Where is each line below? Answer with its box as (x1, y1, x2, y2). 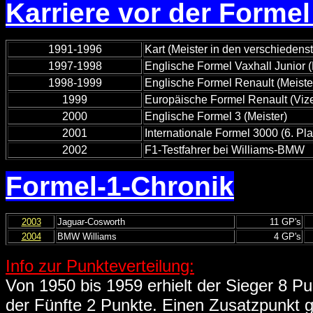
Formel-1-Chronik (6, 171, 234, 202)
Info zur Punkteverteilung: (6, 256, 194, 276)
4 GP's (274, 231, 301, 242)
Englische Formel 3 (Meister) (145, 110, 287, 123)
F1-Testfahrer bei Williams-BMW (145, 144, 305, 156)
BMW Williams (57, 231, 117, 242)
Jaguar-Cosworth (57, 217, 125, 228)
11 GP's (270, 217, 301, 228)
